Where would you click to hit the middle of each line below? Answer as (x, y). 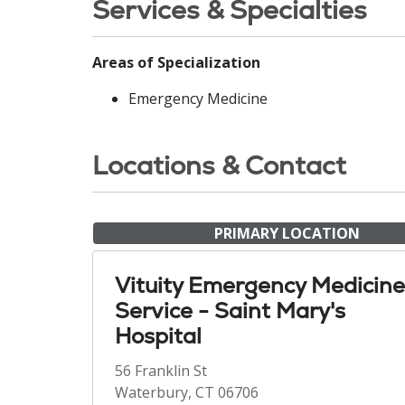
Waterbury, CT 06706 (187, 392)
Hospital (158, 336)
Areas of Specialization (176, 62)
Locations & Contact (219, 165)
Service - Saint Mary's (230, 311)
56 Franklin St (161, 371)
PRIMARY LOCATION (287, 233)
